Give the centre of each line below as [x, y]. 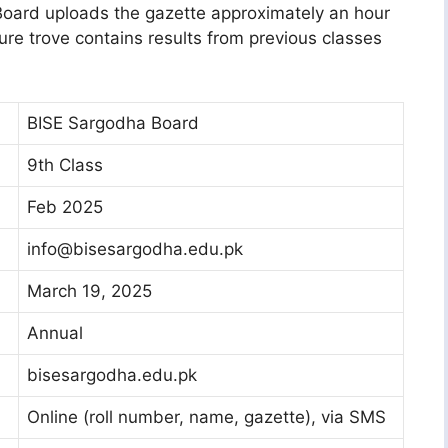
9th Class [65, 164]
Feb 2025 [65, 206]
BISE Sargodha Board [113, 122]
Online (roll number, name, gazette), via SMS [206, 416]
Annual [55, 332]
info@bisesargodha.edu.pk [135, 248]
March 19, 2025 [89, 290]
